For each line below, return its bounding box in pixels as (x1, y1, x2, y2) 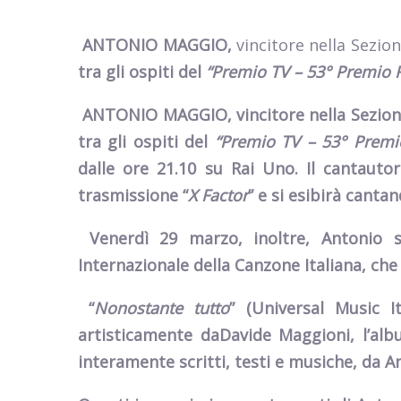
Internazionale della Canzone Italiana (78, 254, 362, 276)
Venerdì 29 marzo (78, 227, 238, 249)
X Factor (188, 184, 248, 206)
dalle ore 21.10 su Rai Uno (78, 158, 294, 179)
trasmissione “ (78, 184, 188, 206)
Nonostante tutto (94, 297, 230, 319)
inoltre (242, 227, 306, 249)
